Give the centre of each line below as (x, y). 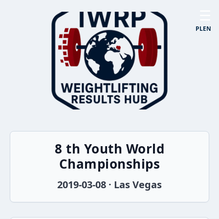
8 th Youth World (109, 149)
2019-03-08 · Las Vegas (109, 185)
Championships (109, 164)
